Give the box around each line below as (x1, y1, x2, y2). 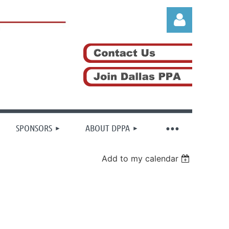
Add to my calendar (102, 153, 179, 164)
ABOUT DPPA (85, 122, 130, 133)
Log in (167, 104, 192, 114)
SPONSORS (16, 122, 52, 133)
